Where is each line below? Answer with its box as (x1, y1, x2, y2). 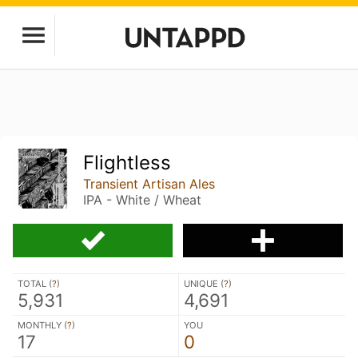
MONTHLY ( (18, 319, 67, 331)
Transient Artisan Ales (83, 176, 216, 192)
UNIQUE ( (184, 277, 224, 289)
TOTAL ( (18, 277, 52, 289)
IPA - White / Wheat (83, 192, 202, 208)
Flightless (83, 151, 172, 174)
